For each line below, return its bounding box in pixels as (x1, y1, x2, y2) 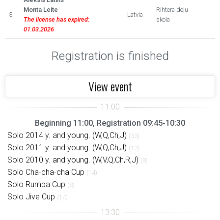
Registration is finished (51, 49, 169, 63)
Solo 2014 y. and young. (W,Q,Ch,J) (7, 131, 127, 140)
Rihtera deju (156, 6, 188, 13)
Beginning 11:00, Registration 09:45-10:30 (35, 118, 185, 128)
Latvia (127, 11, 143, 18)
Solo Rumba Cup (7, 180, 65, 189)
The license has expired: (24, 16, 89, 23)
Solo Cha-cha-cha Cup (7, 167, 84, 177)
